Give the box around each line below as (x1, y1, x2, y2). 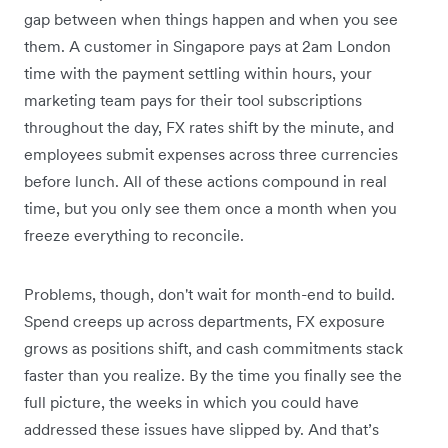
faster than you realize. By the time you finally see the (24, 364, 402, 385)
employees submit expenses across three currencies (24, 143, 398, 164)
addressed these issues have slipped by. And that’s (24, 418, 379, 439)
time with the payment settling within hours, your (24, 62, 372, 83)
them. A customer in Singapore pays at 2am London (24, 35, 391, 56)
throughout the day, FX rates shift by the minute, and (24, 116, 394, 137)
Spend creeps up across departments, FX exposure (24, 310, 385, 331)
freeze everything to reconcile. (24, 224, 244, 245)
